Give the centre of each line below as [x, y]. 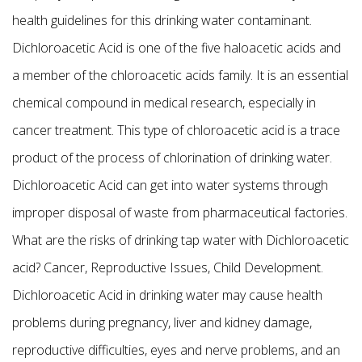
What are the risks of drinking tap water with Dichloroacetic [181, 240]
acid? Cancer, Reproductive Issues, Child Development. [168, 267]
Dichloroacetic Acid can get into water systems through [170, 185]
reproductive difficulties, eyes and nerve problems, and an [176, 349]
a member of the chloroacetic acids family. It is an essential [180, 75]
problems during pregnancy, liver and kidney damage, [162, 322]
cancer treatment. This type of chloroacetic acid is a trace [176, 130]
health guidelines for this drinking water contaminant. [162, 20]
